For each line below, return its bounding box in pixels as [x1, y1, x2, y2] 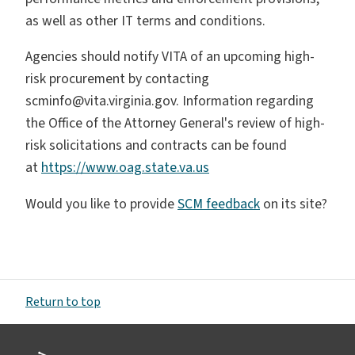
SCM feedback [177, 194, 260, 214]
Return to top [25, 293, 101, 311]
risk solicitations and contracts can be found [25, 136, 287, 156]
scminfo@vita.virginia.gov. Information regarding [25, 91, 314, 112]
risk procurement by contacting [25, 69, 209, 90]
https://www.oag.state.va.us [41, 158, 209, 178]
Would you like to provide [25, 194, 174, 214]
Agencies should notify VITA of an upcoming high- [25, 47, 315, 67]
